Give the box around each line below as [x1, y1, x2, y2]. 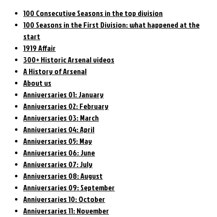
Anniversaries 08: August [23, 170, 103, 181]
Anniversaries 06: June [23, 147, 95, 158]
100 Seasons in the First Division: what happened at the [23, 19, 200, 30]
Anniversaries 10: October [23, 193, 105, 204]
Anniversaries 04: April [23, 124, 94, 135]
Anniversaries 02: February [23, 100, 108, 111]
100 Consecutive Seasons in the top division [23, 7, 163, 18]
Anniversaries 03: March [23, 112, 99, 123]
